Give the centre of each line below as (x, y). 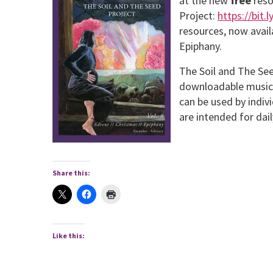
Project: (198, 16)
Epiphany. (200, 46)
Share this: (71, 172)
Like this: (68, 235)
